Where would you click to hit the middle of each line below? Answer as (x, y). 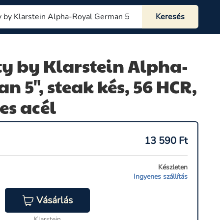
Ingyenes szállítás (161, 177)
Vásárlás (54, 200)
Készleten (173, 167)
